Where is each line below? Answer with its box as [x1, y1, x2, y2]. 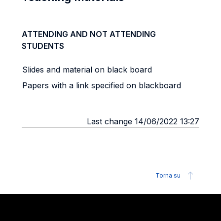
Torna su [155, 172, 181, 179]
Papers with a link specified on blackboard [22, 80, 181, 90]
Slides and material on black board [22, 65, 152, 74]
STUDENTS [22, 41, 64, 51]
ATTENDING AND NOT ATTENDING [22, 29, 156, 39]
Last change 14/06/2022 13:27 [87, 116, 199, 126]
